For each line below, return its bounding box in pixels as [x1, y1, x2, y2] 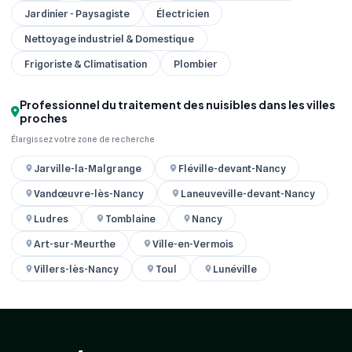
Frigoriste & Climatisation [24, 57, 147, 71]
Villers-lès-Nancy [34, 262, 119, 275]
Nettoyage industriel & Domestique [24, 32, 194, 46]
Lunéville [212, 262, 257, 275]
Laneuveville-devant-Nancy [180, 186, 315, 200]
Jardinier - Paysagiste [24, 7, 130, 20]
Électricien [156, 7, 209, 20]
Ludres [34, 211, 69, 225]
